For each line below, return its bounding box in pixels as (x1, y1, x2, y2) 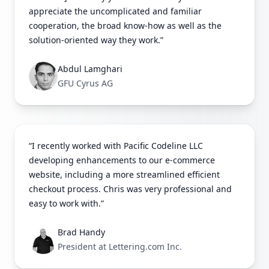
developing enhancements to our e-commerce (29, 154, 215, 166)
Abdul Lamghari (58, 63, 122, 75)
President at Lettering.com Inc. (58, 241, 182, 253)
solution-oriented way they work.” (29, 34, 163, 46)
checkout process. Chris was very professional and (29, 183, 232, 195)
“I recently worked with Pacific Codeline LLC (29, 140, 203, 152)
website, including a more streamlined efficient (29, 169, 220, 181)
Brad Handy (58, 226, 105, 238)
